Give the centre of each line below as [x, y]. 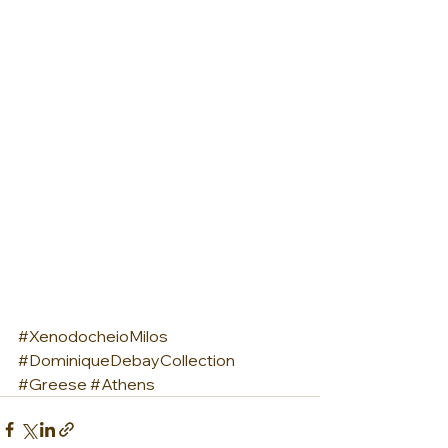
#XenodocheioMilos [93, 335]
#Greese [52, 383]
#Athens [122, 383]
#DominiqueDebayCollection [126, 359]
